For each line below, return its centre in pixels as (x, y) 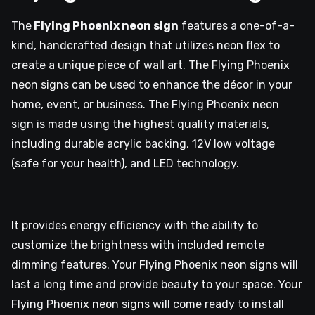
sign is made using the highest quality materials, (140, 124)
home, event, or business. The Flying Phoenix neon (145, 105)
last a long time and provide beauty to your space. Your (157, 285)
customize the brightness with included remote (138, 245)
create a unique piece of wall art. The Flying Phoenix (150, 65)
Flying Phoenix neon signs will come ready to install (148, 304)
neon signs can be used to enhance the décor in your (152, 85)
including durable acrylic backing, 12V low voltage (143, 144)
